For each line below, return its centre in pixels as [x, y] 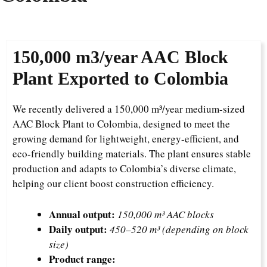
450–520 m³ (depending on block [179, 229]
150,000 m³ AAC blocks [166, 214]
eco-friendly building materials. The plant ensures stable [132, 153]
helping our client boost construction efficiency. [113, 183]
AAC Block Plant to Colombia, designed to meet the [121, 124]
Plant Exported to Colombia [120, 78]
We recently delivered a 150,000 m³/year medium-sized [129, 109]
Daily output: [78, 229]
